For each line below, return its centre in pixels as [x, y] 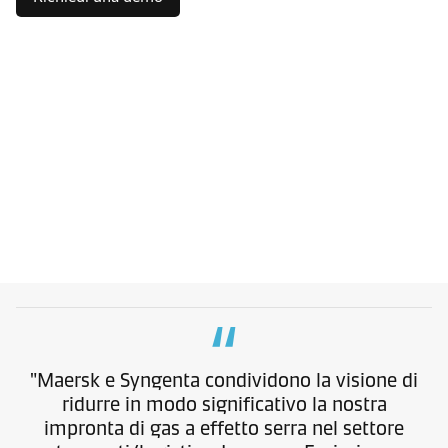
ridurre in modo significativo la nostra [224, 404]
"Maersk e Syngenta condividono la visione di [224, 380]
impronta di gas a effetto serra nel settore [224, 428]
